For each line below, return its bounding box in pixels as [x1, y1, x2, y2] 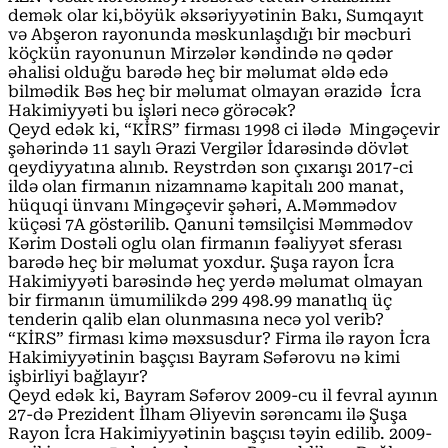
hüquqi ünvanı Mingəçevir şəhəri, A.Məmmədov [8, 195, 397, 215]
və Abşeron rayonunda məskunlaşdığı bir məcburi [8, 24, 411, 44]
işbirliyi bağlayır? [8, 366, 148, 386]
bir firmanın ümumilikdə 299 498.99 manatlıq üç [8, 290, 392, 310]
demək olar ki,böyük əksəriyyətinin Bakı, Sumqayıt [8, 5, 424, 25]
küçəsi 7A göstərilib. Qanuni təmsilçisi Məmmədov [8, 214, 413, 234]
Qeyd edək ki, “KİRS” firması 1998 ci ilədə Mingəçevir [8, 119, 440, 139]
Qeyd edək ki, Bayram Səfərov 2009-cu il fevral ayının [8, 385, 438, 405]
